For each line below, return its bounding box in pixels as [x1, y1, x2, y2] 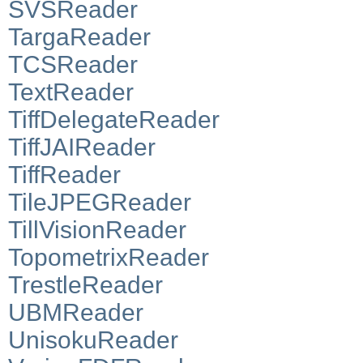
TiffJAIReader [8, 133, 156, 160]
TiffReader [8, 160, 121, 188]
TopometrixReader [8, 243, 209, 271]
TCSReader [8, 50, 138, 78]
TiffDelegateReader [8, 105, 220, 133]
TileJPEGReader [8, 188, 191, 216]
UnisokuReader [8, 326, 178, 353]
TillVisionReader [8, 216, 186, 243]
